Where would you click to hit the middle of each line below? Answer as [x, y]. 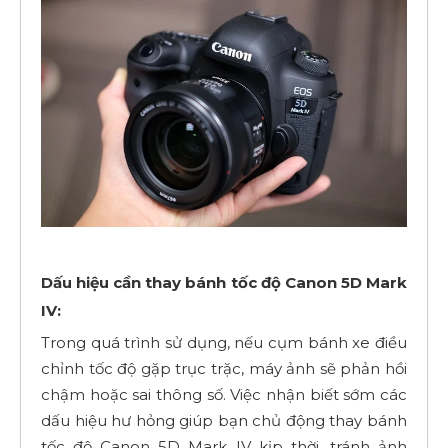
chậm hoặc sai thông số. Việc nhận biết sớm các [224, 394]
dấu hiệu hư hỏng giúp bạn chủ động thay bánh [224, 420]
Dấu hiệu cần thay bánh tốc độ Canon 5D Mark [224, 282]
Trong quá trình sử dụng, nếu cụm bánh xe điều [224, 342]
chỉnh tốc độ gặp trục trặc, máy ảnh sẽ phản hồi [224, 368]
